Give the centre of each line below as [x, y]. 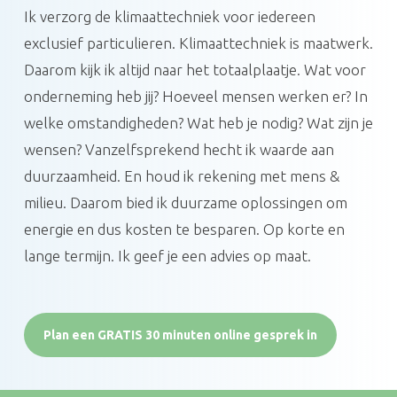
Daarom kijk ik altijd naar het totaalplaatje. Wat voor [195, 70]
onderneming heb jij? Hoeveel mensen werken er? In [195, 97]
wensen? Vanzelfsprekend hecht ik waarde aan [179, 150]
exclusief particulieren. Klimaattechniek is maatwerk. [198, 43]
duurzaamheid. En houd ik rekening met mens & [181, 176]
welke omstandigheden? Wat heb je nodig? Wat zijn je [198, 123]
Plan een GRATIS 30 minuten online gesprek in [180, 335]
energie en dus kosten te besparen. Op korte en [184, 230]
